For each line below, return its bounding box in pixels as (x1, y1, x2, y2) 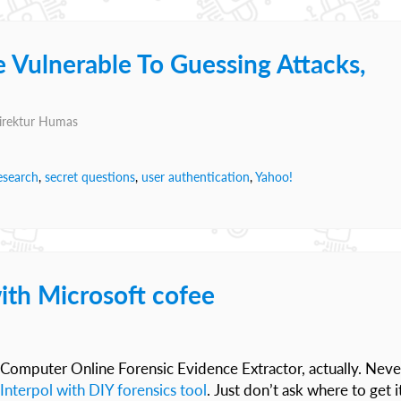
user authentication (141, 169, 250, 184)
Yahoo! (255, 169, 293, 184)
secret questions (45, 169, 135, 184)
